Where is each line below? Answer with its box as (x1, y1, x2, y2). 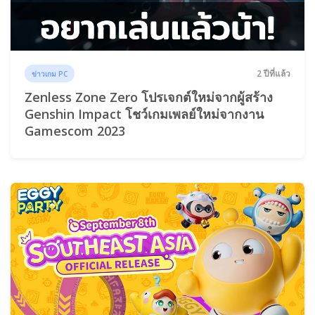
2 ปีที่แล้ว (257, 67, 290, 80)
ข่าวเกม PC (32, 69, 68, 79)
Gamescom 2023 (25, 122, 125, 140)
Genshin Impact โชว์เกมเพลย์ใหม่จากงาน (25, 105, 264, 123)
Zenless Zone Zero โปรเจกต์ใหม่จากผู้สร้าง (25, 89, 273, 106)
